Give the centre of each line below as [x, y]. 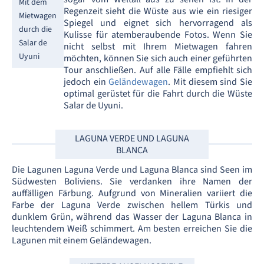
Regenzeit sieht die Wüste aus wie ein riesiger [158, 11]
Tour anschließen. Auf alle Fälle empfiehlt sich [158, 70]
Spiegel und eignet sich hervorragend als [158, 23]
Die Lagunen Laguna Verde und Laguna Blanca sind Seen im [132, 169]
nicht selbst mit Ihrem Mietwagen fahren [158, 46]
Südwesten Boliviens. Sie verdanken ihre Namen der [132, 181]
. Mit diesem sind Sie [210, 82]
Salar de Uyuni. [93, 105]
